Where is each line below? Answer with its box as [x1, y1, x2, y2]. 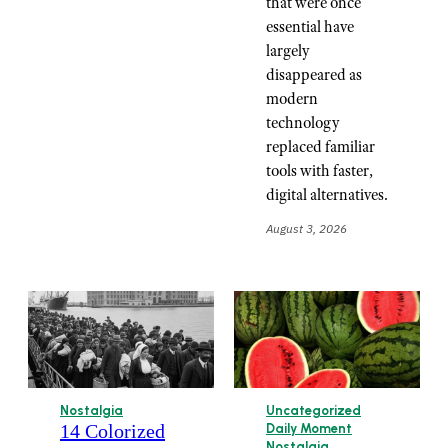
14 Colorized [60, 419, 165, 442]
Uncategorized [266, 402, 361, 418]
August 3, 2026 [266, 221, 347, 237]
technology [266, 113, 340, 133]
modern [266, 89, 318, 109]
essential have [266, 17, 354, 37]
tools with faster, [266, 161, 373, 181]
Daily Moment [266, 420, 352, 436]
